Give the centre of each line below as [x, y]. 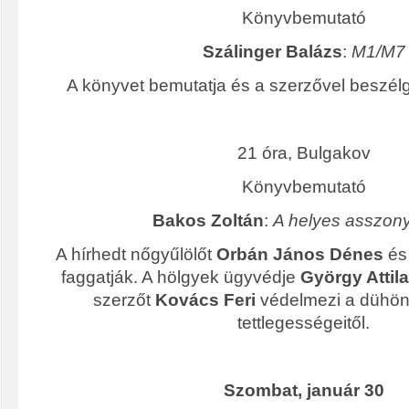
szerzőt [124, 300]
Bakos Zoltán [208, 221]
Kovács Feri [205, 300]
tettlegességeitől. [304, 323]
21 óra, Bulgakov [304, 153]
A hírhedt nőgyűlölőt [136, 255]
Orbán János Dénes [300, 255]
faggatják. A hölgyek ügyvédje [180, 278]
